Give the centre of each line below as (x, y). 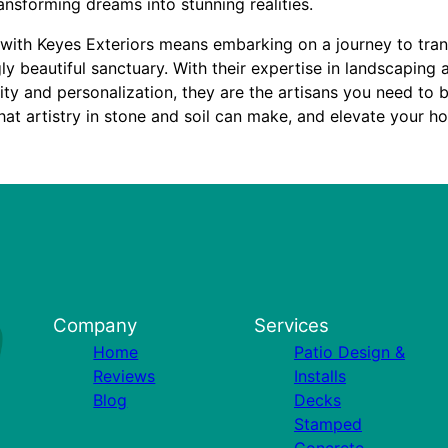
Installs (319, 376)
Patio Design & (349, 352)
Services (291, 325)
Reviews (124, 376)
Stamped (327, 424)
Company (95, 325)
